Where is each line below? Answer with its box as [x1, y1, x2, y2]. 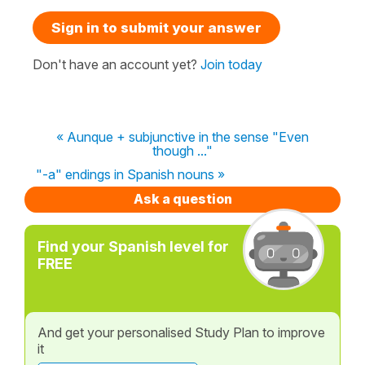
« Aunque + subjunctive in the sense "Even [56, 128, 309, 145]
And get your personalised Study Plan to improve [37, 323, 325, 341]
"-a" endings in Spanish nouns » [36, 165, 225, 182]
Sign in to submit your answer [51, 19, 262, 36]
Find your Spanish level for [37, 237, 229, 255]
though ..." [152, 142, 213, 159]
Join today [200, 55, 262, 73]
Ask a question [133, 190, 232, 207]
